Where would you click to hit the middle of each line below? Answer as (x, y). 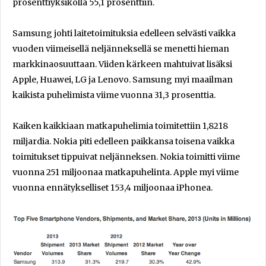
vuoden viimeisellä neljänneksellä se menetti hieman (121, 48)
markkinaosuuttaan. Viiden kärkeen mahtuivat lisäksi (122, 64)
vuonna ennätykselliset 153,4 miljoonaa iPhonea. (113, 187)
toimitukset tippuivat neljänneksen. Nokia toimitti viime (126, 156)
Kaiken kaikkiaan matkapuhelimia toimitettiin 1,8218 (120, 126)
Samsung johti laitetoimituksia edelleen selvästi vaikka (124, 33)
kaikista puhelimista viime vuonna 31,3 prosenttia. (114, 95)
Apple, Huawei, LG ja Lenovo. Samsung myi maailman (123, 79)
